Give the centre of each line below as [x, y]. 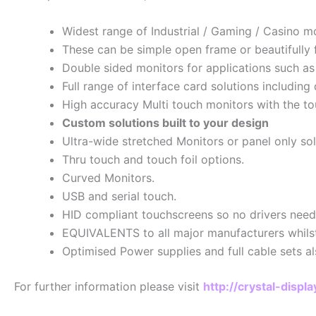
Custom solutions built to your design [165, 122]
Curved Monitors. [108, 177]
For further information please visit [109, 286]
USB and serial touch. [119, 196]
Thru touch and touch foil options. [153, 159]
